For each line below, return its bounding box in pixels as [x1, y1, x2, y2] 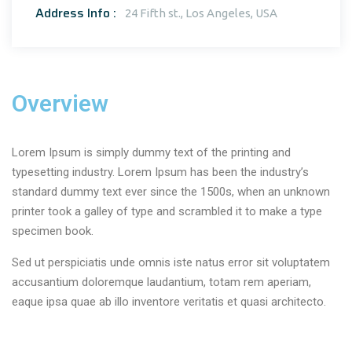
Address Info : [35, 3, 116, 23]
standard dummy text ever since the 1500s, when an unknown [12, 185, 330, 199]
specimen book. [12, 224, 93, 238]
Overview [12, 90, 108, 117]
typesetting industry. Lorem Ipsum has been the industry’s [12, 165, 309, 179]
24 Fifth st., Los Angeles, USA [125, 6, 277, 20]
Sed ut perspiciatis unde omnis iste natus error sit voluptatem [12, 255, 330, 269]
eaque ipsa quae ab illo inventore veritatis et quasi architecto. [12, 295, 326, 309]
